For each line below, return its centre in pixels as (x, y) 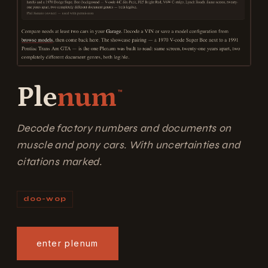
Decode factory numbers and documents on (124, 129)
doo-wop (45, 199)
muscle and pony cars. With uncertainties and (129, 145)
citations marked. (59, 162)
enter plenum (68, 243)
